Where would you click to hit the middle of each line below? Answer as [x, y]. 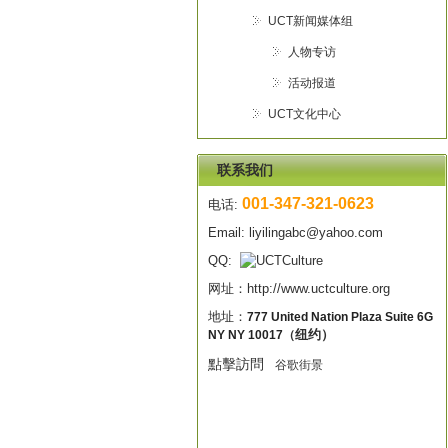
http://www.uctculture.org [318, 288]
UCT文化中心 [304, 114]
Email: [226, 232]
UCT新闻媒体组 [310, 21]
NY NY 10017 [245, 335]
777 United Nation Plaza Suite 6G [340, 317]
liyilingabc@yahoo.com [316, 232]
